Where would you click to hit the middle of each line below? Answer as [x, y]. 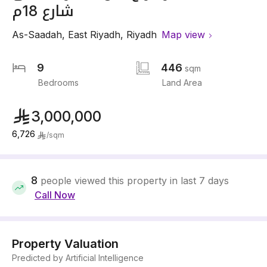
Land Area [182, 83]
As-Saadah [37, 35]
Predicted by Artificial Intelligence [78, 258]
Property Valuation [65, 244]
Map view [183, 35]
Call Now [55, 195]
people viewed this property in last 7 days [135, 181]
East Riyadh [94, 35]
